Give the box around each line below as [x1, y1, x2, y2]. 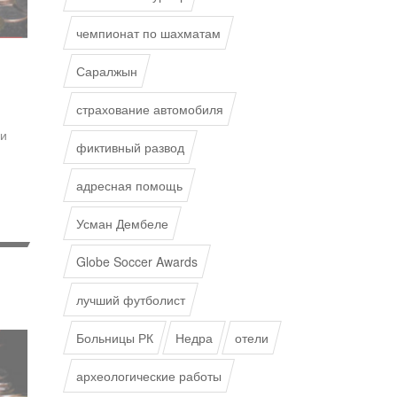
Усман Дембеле [75, 214, 169, 233]
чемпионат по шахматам [75, 23, 222, 43]
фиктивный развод [75, 137, 185, 157]
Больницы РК [75, 328, 154, 347]
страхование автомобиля [75, 99, 224, 119]
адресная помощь [75, 175, 183, 195]
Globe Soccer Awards [75, 252, 198, 271]
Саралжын [75, 61, 138, 81]
